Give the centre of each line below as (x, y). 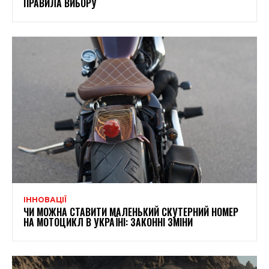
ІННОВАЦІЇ (45, 200)
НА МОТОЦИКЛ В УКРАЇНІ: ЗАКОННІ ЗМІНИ (108, 222)
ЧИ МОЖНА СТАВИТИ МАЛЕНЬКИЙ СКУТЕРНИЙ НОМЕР (131, 212)
